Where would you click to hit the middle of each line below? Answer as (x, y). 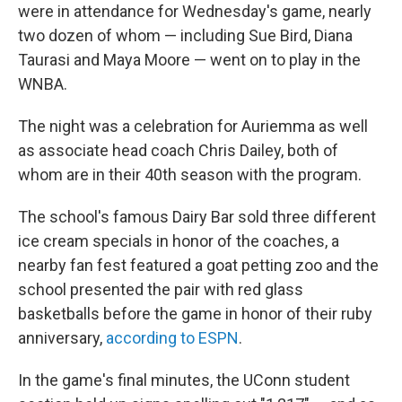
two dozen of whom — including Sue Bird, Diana (185, 35)
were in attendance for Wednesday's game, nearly (195, 11)
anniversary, (62, 338)
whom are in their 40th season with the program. (190, 175)
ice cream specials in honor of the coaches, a (179, 241)
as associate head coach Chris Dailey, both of (178, 150)
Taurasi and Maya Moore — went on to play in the (189, 60)
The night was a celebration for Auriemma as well (193, 126)
